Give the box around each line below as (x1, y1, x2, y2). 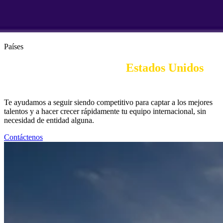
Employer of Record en (4, 61, 126, 74)
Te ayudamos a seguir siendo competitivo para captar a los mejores (4, 98, 213, 107)
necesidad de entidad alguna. (4, 115, 94, 124)
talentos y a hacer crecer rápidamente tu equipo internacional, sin (4, 107, 206, 115)
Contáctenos (4, 132, 43, 141)
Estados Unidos (126, 61, 204, 74)
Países (4, 42, 23, 51)
